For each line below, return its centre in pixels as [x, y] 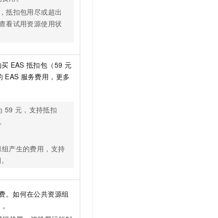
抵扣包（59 [44, 65]
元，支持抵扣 [36, 110]
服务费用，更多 [45, 77]
